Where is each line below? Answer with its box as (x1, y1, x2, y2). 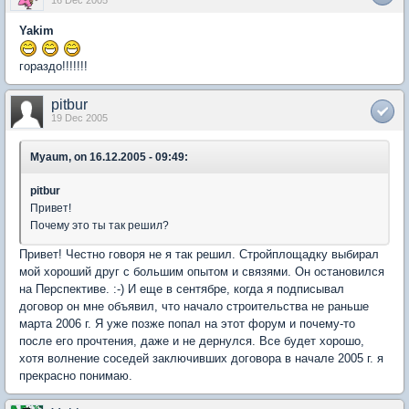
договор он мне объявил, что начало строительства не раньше (19, 299, 369, 314)
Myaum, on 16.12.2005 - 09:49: (30, 151, 188, 164)
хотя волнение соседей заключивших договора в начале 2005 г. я (19, 351, 383, 366)
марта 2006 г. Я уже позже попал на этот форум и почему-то (19, 317, 355, 331)
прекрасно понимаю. (19, 369, 132, 383)
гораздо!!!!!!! (19, 59, 88, 74)
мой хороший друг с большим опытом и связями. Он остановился (19, 265, 384, 279)
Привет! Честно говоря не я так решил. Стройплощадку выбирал (19, 247, 379, 262)
